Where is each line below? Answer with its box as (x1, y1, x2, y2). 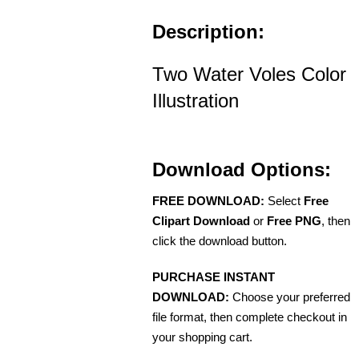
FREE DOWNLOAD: (152, 193, 264, 208)
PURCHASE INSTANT (152, 269, 275, 284)
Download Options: (152, 158, 331, 180)
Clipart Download (152, 213, 250, 228)
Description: (152, 20, 264, 42)
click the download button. (152, 233, 287, 248)
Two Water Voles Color (152, 63, 346, 85)
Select (264, 193, 304, 208)
